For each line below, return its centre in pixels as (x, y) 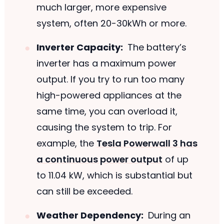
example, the (66, 143)
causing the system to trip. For (104, 127)
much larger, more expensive (101, 7)
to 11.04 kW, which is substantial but (114, 175)
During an (168, 215)
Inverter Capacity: (79, 47)
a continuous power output (99, 159)
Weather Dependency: (90, 215)
